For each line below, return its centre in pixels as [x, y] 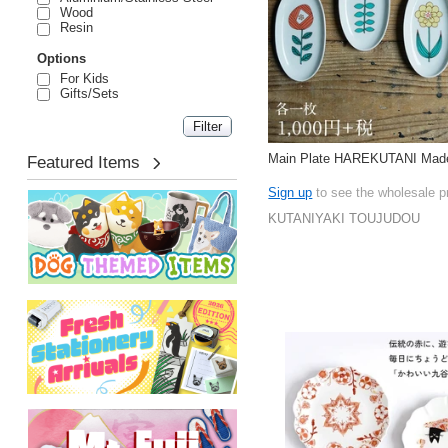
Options [61, 58]
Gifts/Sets [85, 93]
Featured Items [83, 163]
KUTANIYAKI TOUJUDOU [344, 219]
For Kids [80, 78]
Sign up [290, 192]
